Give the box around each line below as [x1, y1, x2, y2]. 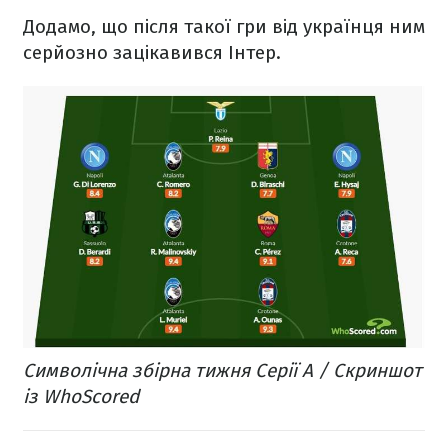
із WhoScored [23, 385, 139, 409]
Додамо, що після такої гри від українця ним [23, 15, 425, 39]
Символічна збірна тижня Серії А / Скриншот [23, 359, 422, 383]
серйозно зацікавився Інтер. [23, 41, 281, 65]
